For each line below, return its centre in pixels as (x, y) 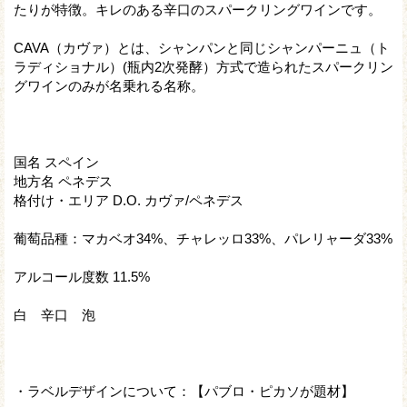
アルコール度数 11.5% (82, 276)
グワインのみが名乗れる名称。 (109, 85)
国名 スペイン (56, 162)
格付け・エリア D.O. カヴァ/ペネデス (129, 200)
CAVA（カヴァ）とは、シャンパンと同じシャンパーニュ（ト (202, 47)
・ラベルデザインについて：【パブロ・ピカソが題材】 (184, 391)
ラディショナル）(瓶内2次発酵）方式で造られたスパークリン (203, 66)
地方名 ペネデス (63, 181)
